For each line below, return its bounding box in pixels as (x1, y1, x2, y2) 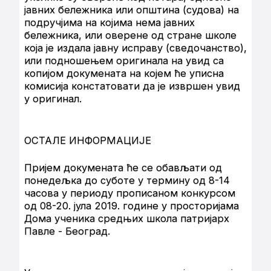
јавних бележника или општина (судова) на (24, 4, 239, 16)
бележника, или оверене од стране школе (24, 29, 237, 42)
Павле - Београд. (24, 225, 110, 238)
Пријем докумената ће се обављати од (24, 162, 222, 174)
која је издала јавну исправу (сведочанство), (24, 42, 247, 54)
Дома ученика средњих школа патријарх (24, 212, 229, 225)
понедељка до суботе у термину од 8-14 (24, 174, 230, 187)
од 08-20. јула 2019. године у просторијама (24, 200, 239, 212)
